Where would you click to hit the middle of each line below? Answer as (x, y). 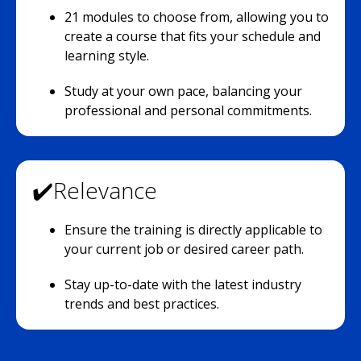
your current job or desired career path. (184, 249)
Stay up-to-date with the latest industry (183, 284)
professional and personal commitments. (188, 110)
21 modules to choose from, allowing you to (197, 17)
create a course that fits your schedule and (193, 36)
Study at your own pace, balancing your (183, 91)
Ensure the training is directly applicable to (193, 230)
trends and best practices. (142, 304)
